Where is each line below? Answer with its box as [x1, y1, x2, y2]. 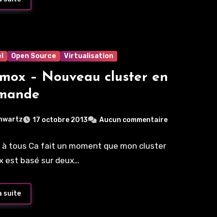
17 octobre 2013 [32, 116, 88, 124]
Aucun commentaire [99, 116, 168, 124]
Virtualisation [64, 52, 114, 61]
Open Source [11, 52, 57, 61]
